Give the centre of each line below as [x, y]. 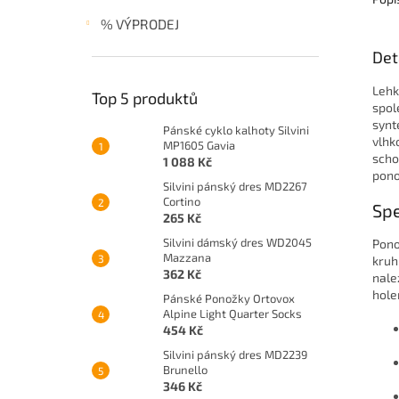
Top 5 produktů [145, 98]
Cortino [182, 201]
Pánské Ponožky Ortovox [229, 298]
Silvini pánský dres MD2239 [235, 354]
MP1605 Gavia [199, 145]
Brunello [185, 369]
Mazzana [187, 257]
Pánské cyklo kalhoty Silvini [236, 130]
